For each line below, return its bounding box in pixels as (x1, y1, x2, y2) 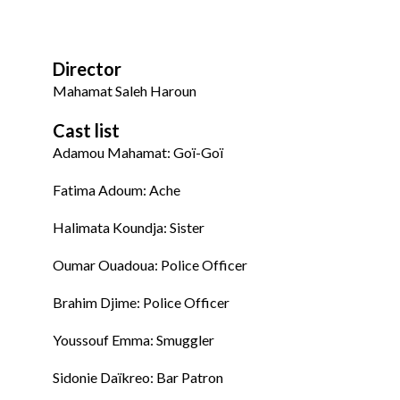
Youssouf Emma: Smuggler (53, 331, 214, 349)
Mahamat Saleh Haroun (53, 82, 196, 100)
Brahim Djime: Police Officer (53, 294, 229, 312)
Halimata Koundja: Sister (53, 219, 204, 237)
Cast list (53, 120, 120, 142)
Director (53, 58, 121, 80)
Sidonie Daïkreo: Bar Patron (53, 369, 223, 387)
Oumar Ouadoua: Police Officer (53, 256, 247, 274)
